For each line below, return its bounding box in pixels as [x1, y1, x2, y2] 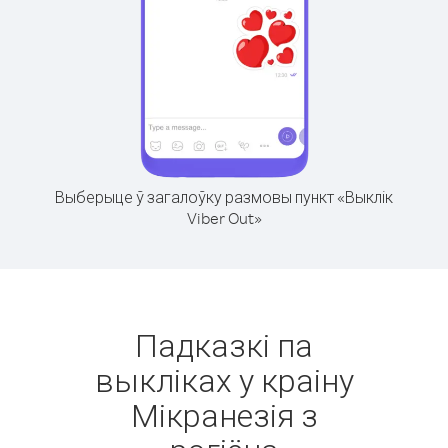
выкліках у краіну [94, 359, 354, 400]
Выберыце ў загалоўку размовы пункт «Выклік [55, 187, 393, 207]
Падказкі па [135, 324, 313, 365]
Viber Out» [186, 208, 262, 228]
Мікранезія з [130, 394, 318, 435]
